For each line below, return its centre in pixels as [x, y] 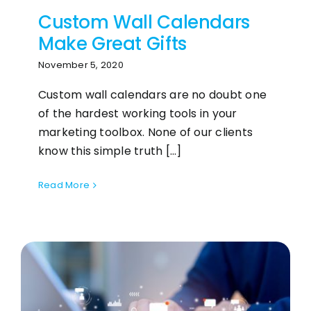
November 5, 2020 [81, 65]
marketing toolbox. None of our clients [145, 132]
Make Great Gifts [112, 44]
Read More [64, 185]
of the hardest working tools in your [137, 114]
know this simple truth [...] [110, 151]
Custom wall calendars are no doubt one [152, 95]
